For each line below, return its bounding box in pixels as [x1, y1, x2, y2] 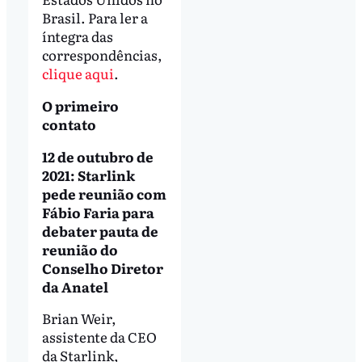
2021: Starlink [41, 164, 135, 185]
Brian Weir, [41, 308, 116, 329]
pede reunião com [41, 183, 166, 204]
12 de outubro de [41, 145, 154, 166]
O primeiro [41, 95, 119, 116]
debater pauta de [41, 220, 158, 241]
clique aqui [41, 62, 114, 83]
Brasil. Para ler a [41, 6, 148, 27]
